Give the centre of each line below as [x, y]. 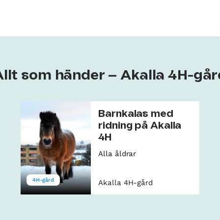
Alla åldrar [117, 153]
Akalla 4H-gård [126, 182]
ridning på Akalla [140, 126]
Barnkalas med [136, 114]
